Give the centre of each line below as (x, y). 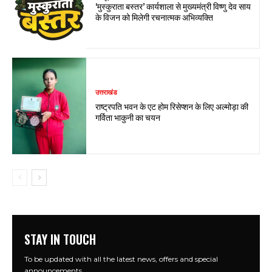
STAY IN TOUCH (60, 240)
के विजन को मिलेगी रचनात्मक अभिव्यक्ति (155, 17)
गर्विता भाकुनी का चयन (128, 117)
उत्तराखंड (107, 93)
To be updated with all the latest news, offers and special (121, 259)
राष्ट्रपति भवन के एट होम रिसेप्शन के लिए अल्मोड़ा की (172, 106)
